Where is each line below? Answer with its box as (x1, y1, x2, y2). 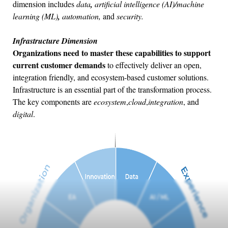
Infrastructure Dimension (13, 35, 98, 46)
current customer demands (13, 59, 105, 71)
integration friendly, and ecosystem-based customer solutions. (13, 71, 209, 82)
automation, (62, 10, 101, 21)
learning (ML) (13, 10, 58, 21)
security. (117, 10, 144, 21)
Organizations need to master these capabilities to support (13, 46, 211, 59)
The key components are (13, 96, 94, 107)
